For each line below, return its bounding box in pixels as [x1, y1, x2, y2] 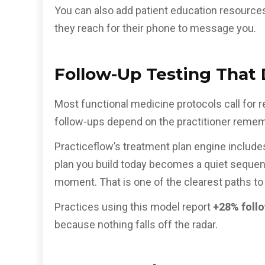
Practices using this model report [54, 201, 213, 214]
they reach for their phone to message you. [54, 21, 256, 34]
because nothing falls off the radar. [54, 218, 218, 231]
